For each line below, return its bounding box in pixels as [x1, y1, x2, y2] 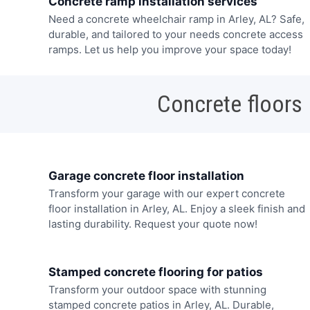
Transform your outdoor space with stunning [48, 282, 266, 296]
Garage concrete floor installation [48, 169, 244, 183]
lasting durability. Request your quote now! [48, 217, 257, 231]
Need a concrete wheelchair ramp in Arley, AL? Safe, [48, 12, 304, 26]
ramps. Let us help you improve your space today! [48, 43, 291, 57]
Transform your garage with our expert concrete [48, 187, 285, 201]
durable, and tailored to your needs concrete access [48, 28, 303, 42]
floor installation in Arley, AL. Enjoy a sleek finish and [48, 202, 305, 216]
